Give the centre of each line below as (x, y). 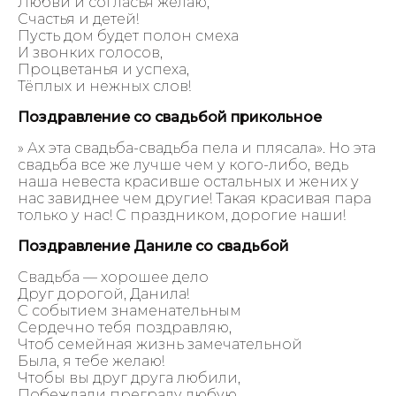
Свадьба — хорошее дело (113, 277)
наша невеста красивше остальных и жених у (188, 181)
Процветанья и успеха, (103, 69)
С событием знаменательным (129, 310)
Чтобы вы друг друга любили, (129, 377)
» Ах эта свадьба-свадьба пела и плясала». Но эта (197, 148)
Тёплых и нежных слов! (104, 86)
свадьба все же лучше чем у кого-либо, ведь (183, 164)
